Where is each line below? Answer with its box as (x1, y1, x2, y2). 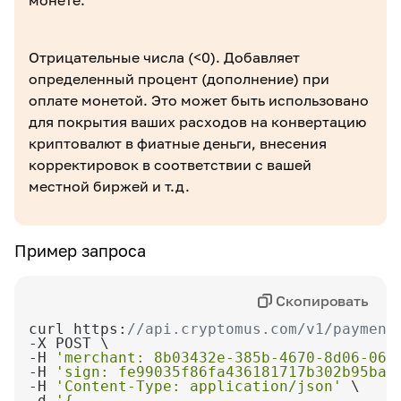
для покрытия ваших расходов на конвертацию (29, 113, 366, 131)
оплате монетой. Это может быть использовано (29, 91, 369, 109)
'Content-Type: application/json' (55, 378, 342, 395)
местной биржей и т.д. (29, 177, 190, 195)
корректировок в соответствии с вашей (29, 156, 311, 174)
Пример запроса (14, 241, 146, 260)
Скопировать (276, 292, 369, 310)
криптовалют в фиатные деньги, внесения (29, 134, 327, 152)
